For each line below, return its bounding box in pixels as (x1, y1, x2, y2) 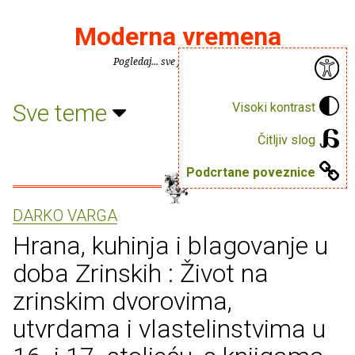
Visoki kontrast (232, 99, 315, 115)
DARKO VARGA (13, 206, 117, 225)
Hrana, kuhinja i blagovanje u (13, 231, 328, 261)
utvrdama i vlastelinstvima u (13, 314, 326, 344)
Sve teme (13, 98, 113, 127)
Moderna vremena (74, 21, 281, 52)
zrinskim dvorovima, (13, 286, 232, 316)
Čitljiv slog (258, 132, 315, 147)
